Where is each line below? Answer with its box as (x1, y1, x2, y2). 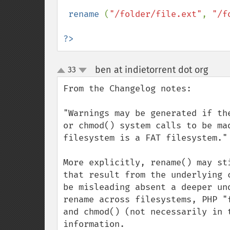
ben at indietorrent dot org (94, 64, 208, 75)
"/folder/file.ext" (109, 9, 202, 20)
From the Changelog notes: (63, 83, 191, 94)
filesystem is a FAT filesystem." (63, 132, 227, 143)
